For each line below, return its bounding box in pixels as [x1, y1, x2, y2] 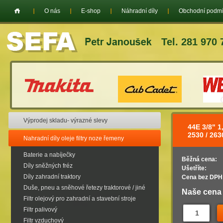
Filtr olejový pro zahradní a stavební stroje [23, 195, 136, 202]
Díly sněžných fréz [23, 162, 73, 169]
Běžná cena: [182, 156, 217, 163]
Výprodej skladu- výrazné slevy [23, 117, 108, 124]
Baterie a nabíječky [23, 151, 75, 158]
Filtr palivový [23, 206, 57, 213]
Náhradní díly [121, 7, 158, 14]
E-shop [81, 7, 101, 14]
